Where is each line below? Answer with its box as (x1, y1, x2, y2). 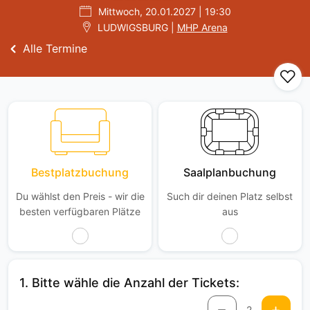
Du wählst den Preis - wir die (15, 190, 145, 202)
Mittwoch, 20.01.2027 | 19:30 (98, 6, 231, 17)
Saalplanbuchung (183, 165, 277, 179)
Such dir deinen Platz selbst (167, 190, 293, 202)
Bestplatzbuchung (31, 165, 129, 179)
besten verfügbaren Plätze (19, 206, 140, 217)
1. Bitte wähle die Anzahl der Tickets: (19, 275, 239, 290)
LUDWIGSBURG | (97, 21, 177, 33)
